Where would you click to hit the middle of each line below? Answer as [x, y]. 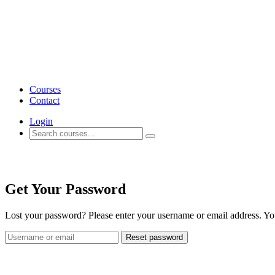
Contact [45, 100]
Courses [45, 89]
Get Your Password [65, 189]
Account [31, 160]
